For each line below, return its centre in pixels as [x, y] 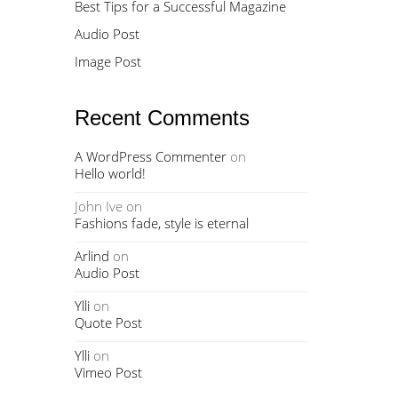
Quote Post [108, 322]
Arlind [92, 256]
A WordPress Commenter [150, 156]
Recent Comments [162, 118]
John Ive [98, 206]
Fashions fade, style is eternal [161, 223]
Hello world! [110, 173]
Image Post [107, 61]
